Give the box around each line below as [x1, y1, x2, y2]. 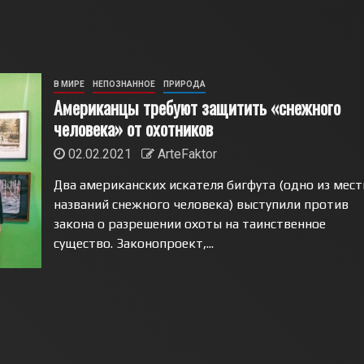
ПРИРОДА [162, 80, 206, 89]
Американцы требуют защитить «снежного [53, 94, 340, 120]
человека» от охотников [53, 115, 213, 141]
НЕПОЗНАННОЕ [92, 80, 155, 89]
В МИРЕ [53, 80, 84, 89]
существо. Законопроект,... [53, 236, 214, 251]
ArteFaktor [157, 146, 217, 162]
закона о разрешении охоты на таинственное [53, 216, 326, 232]
